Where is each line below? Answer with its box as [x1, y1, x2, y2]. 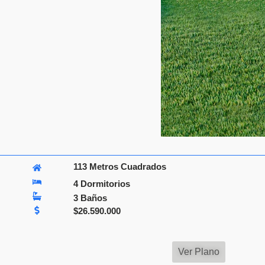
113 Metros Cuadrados [73, 161, 167, 172]
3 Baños [73, 192, 108, 203]
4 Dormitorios [73, 178, 131, 189]
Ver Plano [178, 246, 219, 257]
